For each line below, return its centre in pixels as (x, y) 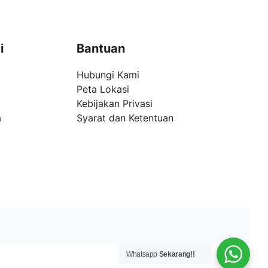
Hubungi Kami (108, 75)
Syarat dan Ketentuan (125, 118)
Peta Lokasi (103, 89)
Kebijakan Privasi (115, 104)
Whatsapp (143, 254)
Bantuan (101, 49)
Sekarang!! (177, 254)
